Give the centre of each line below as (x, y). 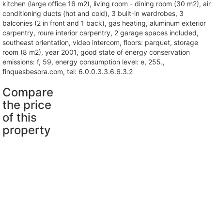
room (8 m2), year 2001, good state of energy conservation (96, 52)
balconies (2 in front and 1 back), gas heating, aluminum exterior (104, 23)
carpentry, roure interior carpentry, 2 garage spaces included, (101, 33)
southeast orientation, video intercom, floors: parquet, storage (100, 43)
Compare (28, 93)
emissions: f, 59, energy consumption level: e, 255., (84, 62)
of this (20, 118)
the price (27, 105)
